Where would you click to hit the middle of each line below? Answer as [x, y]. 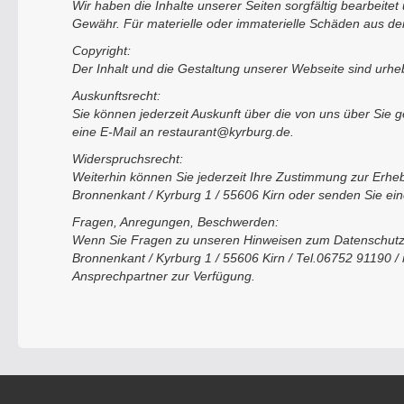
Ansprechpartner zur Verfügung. [164, 276]
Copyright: [101, 50]
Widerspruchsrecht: [128, 159]
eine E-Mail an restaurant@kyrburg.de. [183, 132]
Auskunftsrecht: [116, 96]
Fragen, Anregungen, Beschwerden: [175, 222]
